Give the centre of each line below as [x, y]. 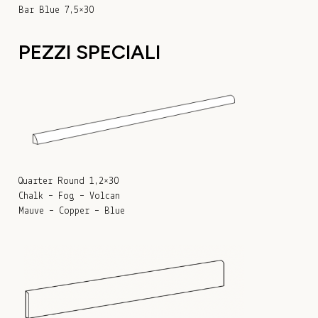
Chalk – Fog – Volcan [69, 197]
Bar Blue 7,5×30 [56, 10]
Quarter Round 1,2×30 [68, 182]
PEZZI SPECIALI [89, 52]
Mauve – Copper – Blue [72, 212]
